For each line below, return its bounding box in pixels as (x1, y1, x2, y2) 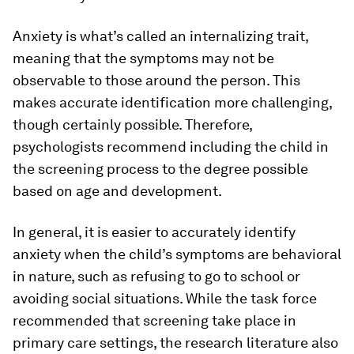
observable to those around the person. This (13, 72, 300, 88)
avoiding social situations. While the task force (13, 290, 317, 307)
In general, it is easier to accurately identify (13, 224, 296, 240)
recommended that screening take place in (13, 312, 296, 329)
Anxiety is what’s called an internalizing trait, (13, 28, 308, 44)
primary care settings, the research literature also (13, 334, 338, 351)
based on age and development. (13, 183, 222, 199)
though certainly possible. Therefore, (13, 116, 252, 133)
